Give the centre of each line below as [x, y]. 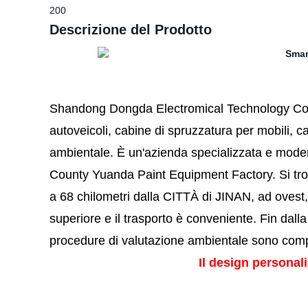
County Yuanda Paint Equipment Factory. [164, 175]
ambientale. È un [96, 153]
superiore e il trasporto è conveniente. [155, 219]
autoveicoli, [80, 131]
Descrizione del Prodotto [131, 30]
